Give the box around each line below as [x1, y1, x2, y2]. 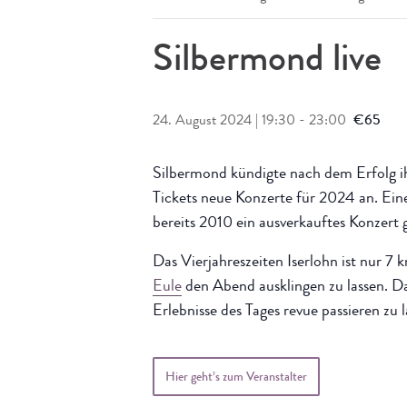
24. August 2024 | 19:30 [153, 114, 295, 129]
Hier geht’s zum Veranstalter [165, 372, 307, 384]
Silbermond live [153, 44, 382, 82]
